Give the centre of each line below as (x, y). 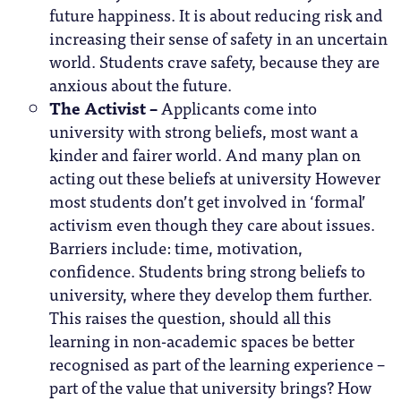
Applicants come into (237, 107)
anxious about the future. (141, 84)
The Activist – (103, 107)
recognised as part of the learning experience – (217, 363)
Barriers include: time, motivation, (176, 247)
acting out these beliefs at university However (215, 177)
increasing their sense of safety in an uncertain (218, 37)
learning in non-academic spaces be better (202, 340)
